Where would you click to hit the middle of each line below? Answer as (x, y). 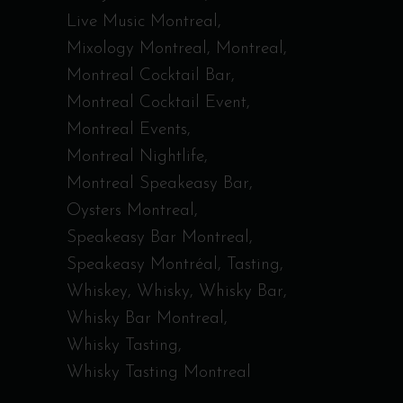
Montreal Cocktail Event (157, 103)
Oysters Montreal (130, 211)
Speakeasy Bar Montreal (158, 238)
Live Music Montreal (142, 22)
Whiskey (97, 292)
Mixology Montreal (137, 49)
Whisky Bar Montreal (145, 319)
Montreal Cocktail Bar (149, 76)
